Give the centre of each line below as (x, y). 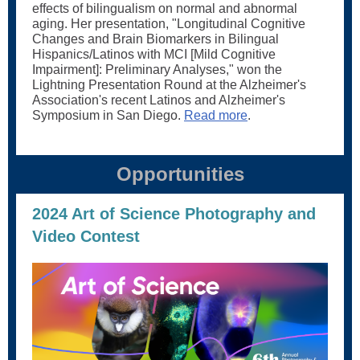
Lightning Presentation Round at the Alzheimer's (169, 85)
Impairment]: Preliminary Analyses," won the (157, 70)
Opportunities (180, 174)
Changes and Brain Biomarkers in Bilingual (155, 39)
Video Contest (86, 236)
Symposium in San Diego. (108, 115)
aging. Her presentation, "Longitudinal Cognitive (169, 24)
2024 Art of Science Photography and (174, 214)
